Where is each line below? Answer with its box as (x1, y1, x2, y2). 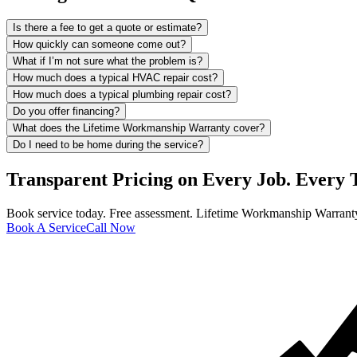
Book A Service (6, 221, 86, 235)
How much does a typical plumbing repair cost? (13, 88, 231, 101)
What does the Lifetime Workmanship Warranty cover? (13, 122, 265, 135)
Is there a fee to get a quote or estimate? (13, 22, 202, 34)
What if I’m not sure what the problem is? (13, 55, 202, 68)
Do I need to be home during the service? (13, 139, 203, 151)
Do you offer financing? (13, 105, 120, 118)
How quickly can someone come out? (13, 38, 186, 51)
